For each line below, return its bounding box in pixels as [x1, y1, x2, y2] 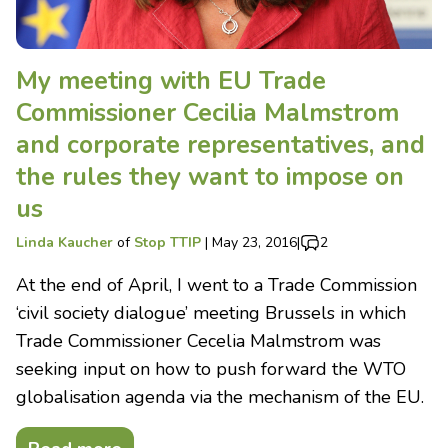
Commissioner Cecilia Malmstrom [16, 96, 399, 131]
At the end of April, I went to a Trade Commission [16, 273, 417, 298]
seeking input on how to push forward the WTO [16, 357, 406, 382]
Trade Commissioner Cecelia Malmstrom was [16, 329, 381, 354]
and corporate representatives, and [16, 128, 425, 163]
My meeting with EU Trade [16, 64, 326, 99]
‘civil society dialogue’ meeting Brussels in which [16, 301, 406, 326]
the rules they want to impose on [16, 160, 404, 195]
